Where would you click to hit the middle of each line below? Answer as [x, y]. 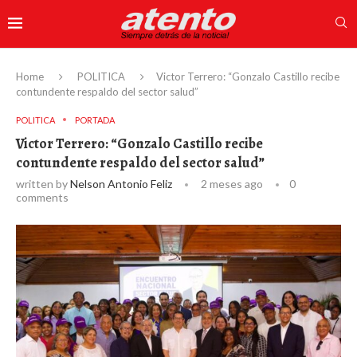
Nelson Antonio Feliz [121, 183]
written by [43, 183]
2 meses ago [231, 183]
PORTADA [95, 120]
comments [42, 197]
